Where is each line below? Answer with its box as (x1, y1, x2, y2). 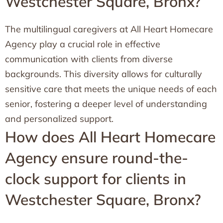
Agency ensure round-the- (5, 148, 188, 167)
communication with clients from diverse (5, 53, 173, 65)
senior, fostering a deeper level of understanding (5, 98, 207, 110)
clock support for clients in (5, 169, 186, 188)
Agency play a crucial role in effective (5, 38, 160, 50)
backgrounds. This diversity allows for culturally (5, 68, 202, 80)
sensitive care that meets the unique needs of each (5, 83, 217, 95)
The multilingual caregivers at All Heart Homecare (5, 23, 213, 35)
